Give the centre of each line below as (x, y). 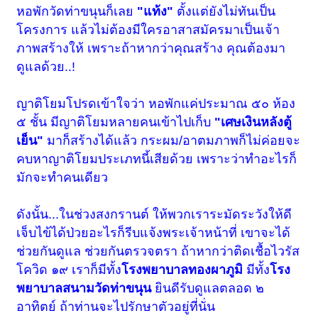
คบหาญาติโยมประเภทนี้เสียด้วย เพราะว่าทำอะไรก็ (157, 159)
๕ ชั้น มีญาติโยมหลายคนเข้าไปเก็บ (116, 122)
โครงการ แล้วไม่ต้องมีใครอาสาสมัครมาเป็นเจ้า (148, 30)
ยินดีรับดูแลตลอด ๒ (208, 289)
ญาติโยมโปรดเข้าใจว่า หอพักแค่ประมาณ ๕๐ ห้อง (156, 104)
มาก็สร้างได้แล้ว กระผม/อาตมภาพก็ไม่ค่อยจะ (174, 141)
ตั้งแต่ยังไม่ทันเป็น (226, 12)
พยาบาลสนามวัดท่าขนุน (84, 289)
